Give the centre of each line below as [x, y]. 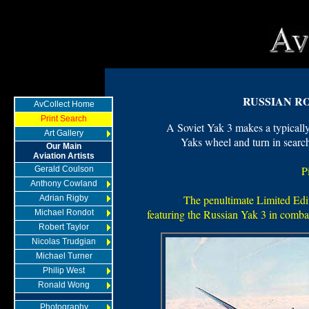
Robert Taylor [64, 227]
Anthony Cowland [64, 183]
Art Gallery [64, 133]
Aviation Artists [63, 156]
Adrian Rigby [64, 198]
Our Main [63, 146]
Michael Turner [64, 256]
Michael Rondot [64, 212]
